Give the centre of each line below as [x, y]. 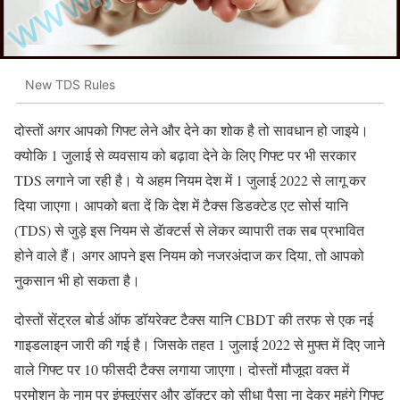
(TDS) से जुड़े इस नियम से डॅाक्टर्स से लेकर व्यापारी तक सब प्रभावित [189, 230]
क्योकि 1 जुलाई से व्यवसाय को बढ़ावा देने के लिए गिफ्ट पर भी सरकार [185, 155]
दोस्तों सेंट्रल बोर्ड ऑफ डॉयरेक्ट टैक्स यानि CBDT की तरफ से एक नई [194, 320]
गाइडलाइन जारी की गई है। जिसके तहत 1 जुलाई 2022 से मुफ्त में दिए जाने [200, 345]
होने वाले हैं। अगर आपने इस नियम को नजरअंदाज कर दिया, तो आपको [189, 255]
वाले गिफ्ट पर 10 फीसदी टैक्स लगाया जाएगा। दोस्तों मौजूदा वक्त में [182, 370]
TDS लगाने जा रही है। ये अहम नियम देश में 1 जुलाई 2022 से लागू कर [190, 180]
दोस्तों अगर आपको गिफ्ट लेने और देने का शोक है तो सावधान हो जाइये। [192, 130]
